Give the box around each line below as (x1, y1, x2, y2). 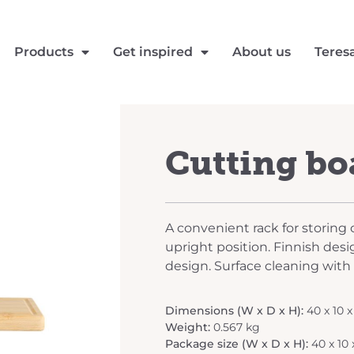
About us (232, 44, 292, 59)
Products (14, 44, 74, 59)
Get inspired (113, 44, 194, 59)
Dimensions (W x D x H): (165, 303, 307, 318)
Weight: (165, 319, 213, 334)
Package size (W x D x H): (165, 336, 311, 351)
